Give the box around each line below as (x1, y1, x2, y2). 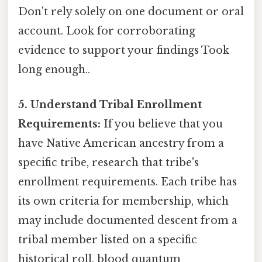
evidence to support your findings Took (18, 44, 229, 57)
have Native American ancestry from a (18, 136, 224, 150)
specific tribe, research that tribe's (18, 156, 199, 169)
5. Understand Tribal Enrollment (18, 98, 202, 111)
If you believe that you (101, 117, 223, 130)
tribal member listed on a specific (18, 233, 197, 246)
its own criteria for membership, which (18, 194, 229, 208)
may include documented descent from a (18, 213, 237, 227)
